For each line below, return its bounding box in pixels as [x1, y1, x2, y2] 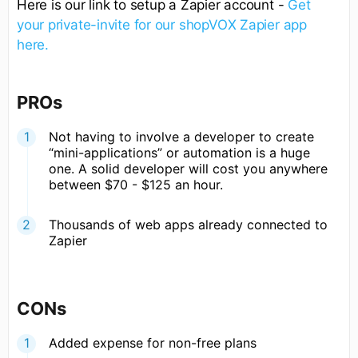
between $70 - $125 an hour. [49, 177, 223, 193]
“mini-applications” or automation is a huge [49, 145, 310, 161]
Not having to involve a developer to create [49, 129, 314, 145]
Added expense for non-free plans [49, 335, 257, 352]
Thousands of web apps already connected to [49, 217, 328, 233]
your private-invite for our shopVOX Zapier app [17, 16, 307, 33]
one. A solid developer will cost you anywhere [49, 161, 328, 177]
